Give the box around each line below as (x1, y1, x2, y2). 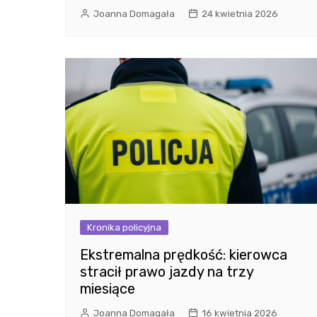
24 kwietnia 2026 (202, 8, 278, 20)
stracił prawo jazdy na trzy (80, 263, 253, 281)
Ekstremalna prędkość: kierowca (80, 246, 287, 264)
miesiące (80, 280, 135, 298)
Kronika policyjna (87, 222, 161, 234)
